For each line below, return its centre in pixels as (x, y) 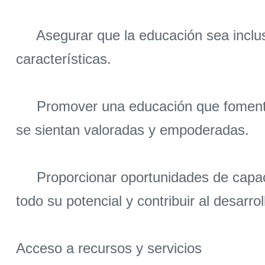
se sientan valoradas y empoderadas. (132, 130)
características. (64, 59)
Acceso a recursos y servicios (109, 248)
